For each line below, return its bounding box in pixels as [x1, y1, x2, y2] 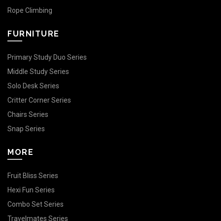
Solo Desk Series [7, 82, 59, 90]
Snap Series [7, 125, 45, 133]
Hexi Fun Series [7, 186, 55, 194]
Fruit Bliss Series [7, 172, 58, 180]
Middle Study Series [7, 68, 69, 76]
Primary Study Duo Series [7, 53, 87, 62]
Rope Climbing [7, 6, 52, 15]
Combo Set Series [7, 200, 64, 209]
